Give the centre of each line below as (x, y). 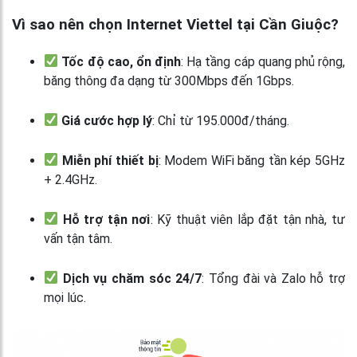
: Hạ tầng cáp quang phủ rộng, (263, 61)
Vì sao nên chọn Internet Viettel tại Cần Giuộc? (175, 24)
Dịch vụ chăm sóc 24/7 (132, 278)
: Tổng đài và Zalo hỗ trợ (274, 278)
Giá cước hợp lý (107, 120)
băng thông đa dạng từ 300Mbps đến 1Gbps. (169, 80)
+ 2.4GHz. (71, 179)
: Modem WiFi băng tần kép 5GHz (251, 160)
